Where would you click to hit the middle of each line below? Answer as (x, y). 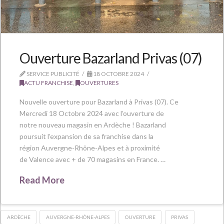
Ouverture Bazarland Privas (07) (111, 58)
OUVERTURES (99, 82)
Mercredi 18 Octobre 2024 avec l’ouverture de (91, 113)
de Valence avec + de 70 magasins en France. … (92, 159)
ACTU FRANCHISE (48, 82)
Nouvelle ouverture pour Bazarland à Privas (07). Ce (99, 102)
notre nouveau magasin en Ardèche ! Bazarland (92, 125)
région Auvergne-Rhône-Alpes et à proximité (89, 148)
